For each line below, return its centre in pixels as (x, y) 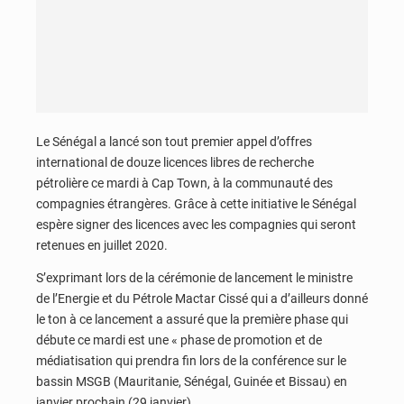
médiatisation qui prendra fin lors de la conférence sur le (191, 360)
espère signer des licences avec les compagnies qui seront (196, 225)
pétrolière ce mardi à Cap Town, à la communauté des (184, 184)
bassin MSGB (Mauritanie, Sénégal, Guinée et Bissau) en (192, 381)
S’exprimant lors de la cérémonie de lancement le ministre (194, 277)
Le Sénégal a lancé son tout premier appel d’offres (174, 142)
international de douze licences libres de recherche (175, 163)
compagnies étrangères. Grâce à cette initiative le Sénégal (196, 204)
